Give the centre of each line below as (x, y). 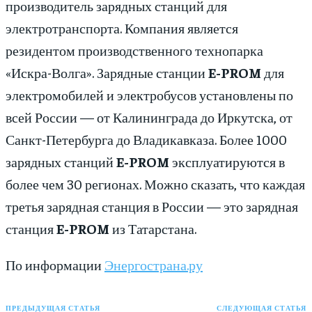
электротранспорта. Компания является (122, 28)
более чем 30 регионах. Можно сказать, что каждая (155, 184)
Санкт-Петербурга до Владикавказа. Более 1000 (146, 139)
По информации (55, 265)
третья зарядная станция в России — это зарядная (152, 206)
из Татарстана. (153, 228)
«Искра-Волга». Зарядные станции (107, 72)
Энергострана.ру (154, 265)
